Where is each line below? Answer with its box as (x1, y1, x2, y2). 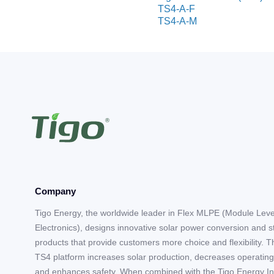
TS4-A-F (158, 4, 195, 14)
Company (35, 186, 76, 196)
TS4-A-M (158, 16, 197, 26)
